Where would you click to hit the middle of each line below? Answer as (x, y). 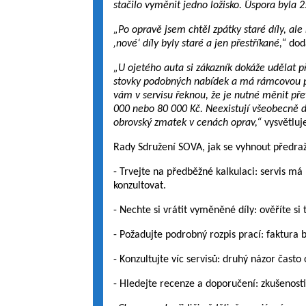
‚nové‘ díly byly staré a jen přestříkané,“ (201, 44)
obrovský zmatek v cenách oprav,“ (189, 123)
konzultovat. (139, 186)
